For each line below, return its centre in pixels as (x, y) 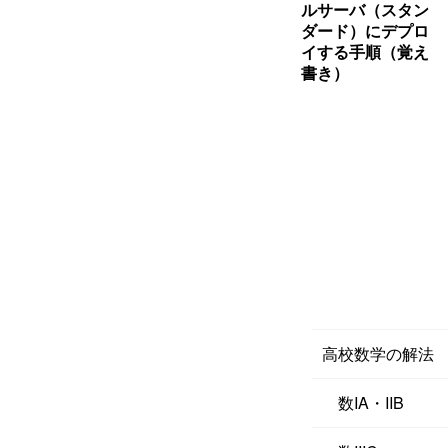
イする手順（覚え (365, 52)
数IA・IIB (363, 402)
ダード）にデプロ (365, 31)
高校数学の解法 (378, 353)
